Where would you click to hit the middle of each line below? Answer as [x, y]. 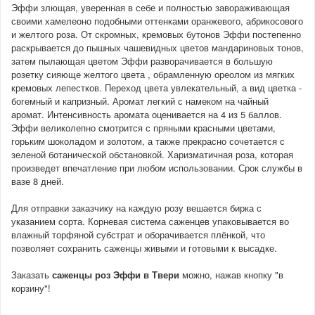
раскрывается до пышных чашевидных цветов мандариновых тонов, [157, 47]
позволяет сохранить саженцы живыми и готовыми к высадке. [144, 247]
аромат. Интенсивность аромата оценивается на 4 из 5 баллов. [147, 114]
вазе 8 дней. [38, 181]
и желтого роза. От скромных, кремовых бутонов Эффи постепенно [156, 34]
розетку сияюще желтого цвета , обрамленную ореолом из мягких [153, 74]
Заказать [32, 274]
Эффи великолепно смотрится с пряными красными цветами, [143, 127]
